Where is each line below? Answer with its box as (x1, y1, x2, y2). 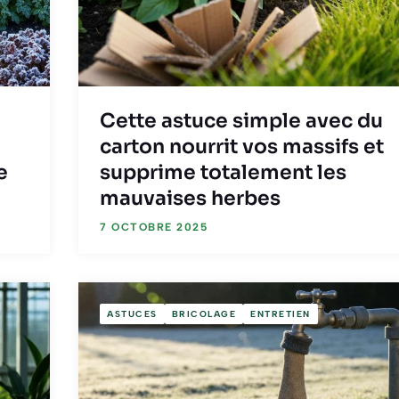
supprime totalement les (100, 160, 346, 185)
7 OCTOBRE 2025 (100, 221, 208, 234)
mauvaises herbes (100, 186, 281, 211)
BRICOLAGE (171, 307, 236, 320)
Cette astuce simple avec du (100, 109, 383, 134)
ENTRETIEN (250, 307, 311, 320)
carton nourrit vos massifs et (100, 134, 384, 159)
